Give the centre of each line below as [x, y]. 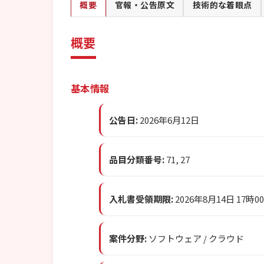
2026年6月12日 [169, 120]
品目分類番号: [137, 160]
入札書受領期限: [141, 199]
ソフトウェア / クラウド [195, 239]
